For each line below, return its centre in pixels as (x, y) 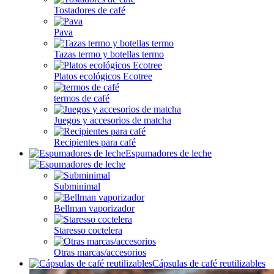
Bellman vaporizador (94, 208)
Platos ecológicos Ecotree (103, 76)
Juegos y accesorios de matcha (113, 120)
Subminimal (77, 186)
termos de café (82, 98)
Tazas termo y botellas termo (109, 54)
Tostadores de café (90, 10)
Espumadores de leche (168, 153)
